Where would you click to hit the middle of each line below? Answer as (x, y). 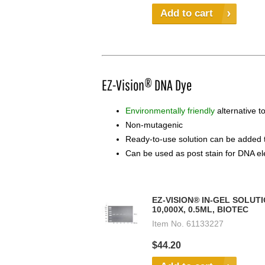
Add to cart (187, 14)
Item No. (168, 224)
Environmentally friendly (170, 111)
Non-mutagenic (154, 125)
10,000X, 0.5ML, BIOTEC (200, 210)
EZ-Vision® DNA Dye (147, 85)
